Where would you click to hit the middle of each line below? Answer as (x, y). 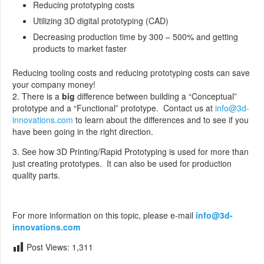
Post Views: (48, 247)
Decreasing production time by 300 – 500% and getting (136, 37)
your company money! (54, 84)
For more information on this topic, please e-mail (104, 215)
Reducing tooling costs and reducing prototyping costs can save (131, 72)
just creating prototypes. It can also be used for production (122, 163)
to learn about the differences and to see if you (161, 120)
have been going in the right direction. (83, 131)
